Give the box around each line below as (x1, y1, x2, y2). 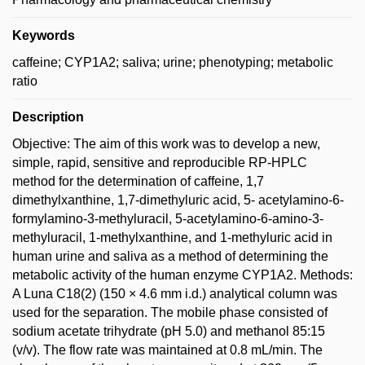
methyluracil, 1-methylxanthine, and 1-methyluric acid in (12, 230, 332, 244)
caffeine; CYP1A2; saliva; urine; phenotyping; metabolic (12, 55, 333, 69)
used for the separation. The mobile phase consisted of (12, 305, 328, 319)
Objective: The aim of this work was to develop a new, (12, 136, 320, 151)
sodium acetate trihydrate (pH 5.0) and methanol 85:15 (12, 323, 325, 338)
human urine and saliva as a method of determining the (12, 248, 328, 263)
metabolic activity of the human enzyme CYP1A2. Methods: (12, 267, 353, 282)
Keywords (12, 28, 75, 42)
